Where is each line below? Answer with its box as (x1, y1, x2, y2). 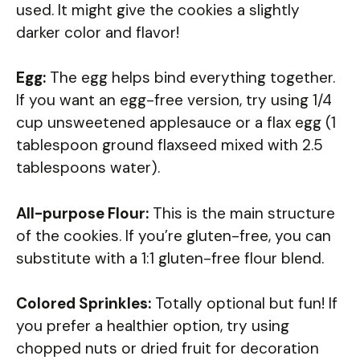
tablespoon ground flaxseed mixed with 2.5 (16, 135, 323, 156)
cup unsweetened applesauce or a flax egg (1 (16, 112, 336, 133)
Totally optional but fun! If (151, 293, 337, 314)
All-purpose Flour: (16, 202, 149, 223)
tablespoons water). (16, 157, 160, 178)
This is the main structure (149, 202, 335, 223)
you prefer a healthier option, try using (16, 316, 289, 337)
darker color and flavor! (16, 22, 179, 43)
